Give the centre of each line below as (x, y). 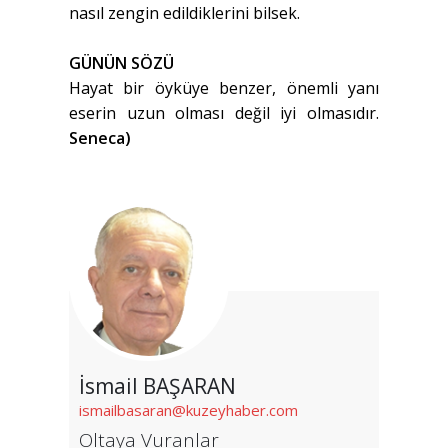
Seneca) (100, 138)
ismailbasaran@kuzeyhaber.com (188, 410)
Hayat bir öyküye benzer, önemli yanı (224, 88)
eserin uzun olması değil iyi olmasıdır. (224, 113)
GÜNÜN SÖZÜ (121, 63)
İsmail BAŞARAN (157, 386)
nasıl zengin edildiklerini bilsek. (184, 13)
